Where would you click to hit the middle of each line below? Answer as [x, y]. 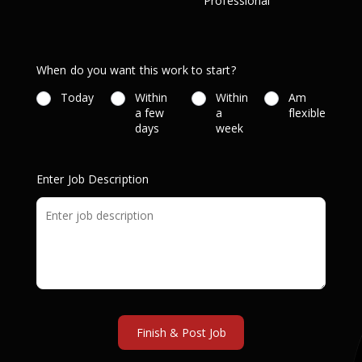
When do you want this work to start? [136, 70]
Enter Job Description [93, 179]
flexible [307, 113]
